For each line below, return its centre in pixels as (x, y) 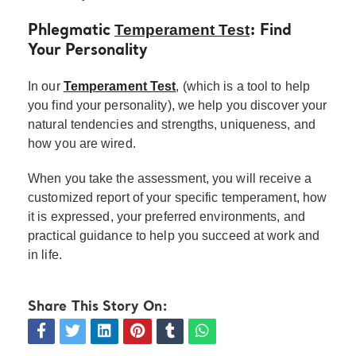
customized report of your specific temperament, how (178, 197)
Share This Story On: (98, 307)
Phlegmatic (71, 31)
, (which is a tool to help (243, 86)
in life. (45, 254)
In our (46, 86)
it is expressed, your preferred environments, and (166, 216)
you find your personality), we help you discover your (178, 105)
